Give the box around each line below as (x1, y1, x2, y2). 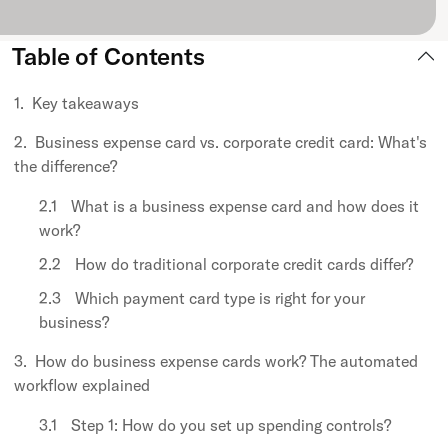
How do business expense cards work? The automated (35, 350, 418, 371)
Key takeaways (32, 92, 139, 113)
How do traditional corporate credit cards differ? (75, 253, 413, 274)
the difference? (14, 155, 117, 176)
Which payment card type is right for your (75, 287, 365, 308)
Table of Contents (12, 40, 205, 71)
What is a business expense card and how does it (71, 195, 419, 216)
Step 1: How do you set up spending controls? (71, 414, 391, 435)
